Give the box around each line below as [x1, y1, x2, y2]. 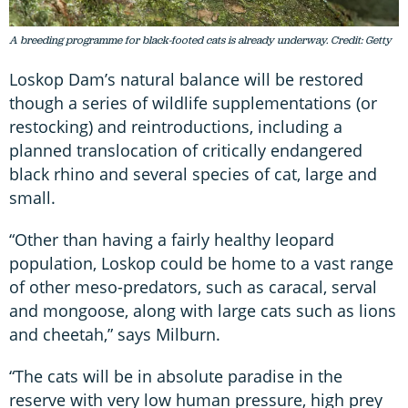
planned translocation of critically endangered [9, 138, 362, 161]
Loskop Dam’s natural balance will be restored [9, 67, 363, 90]
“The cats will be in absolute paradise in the [9, 364, 342, 387]
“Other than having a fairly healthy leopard [9, 228, 334, 250]
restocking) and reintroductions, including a [9, 115, 342, 138]
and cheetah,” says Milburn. [9, 322, 220, 345]
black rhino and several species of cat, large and [9, 162, 377, 185]
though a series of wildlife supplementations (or [9, 91, 377, 114]
